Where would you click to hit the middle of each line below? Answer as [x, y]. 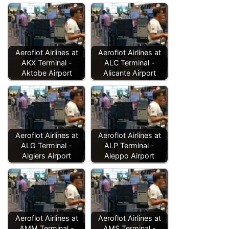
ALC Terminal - [129, 62]
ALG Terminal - [47, 145]
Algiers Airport [47, 155]
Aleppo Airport [129, 155]
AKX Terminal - [47, 62]
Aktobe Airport [47, 73]
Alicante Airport [129, 73]
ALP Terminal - [129, 145]
